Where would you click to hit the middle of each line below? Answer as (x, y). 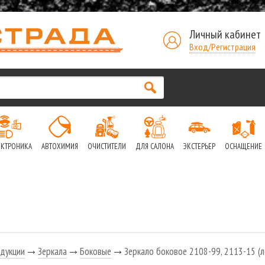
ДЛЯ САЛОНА (154, 146)
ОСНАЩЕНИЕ (243, 146)
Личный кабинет (225, 34)
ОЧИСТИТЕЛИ (106, 146)
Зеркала (52, 251)
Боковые (95, 251)
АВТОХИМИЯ (59, 146)
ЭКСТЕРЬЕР (199, 146)
